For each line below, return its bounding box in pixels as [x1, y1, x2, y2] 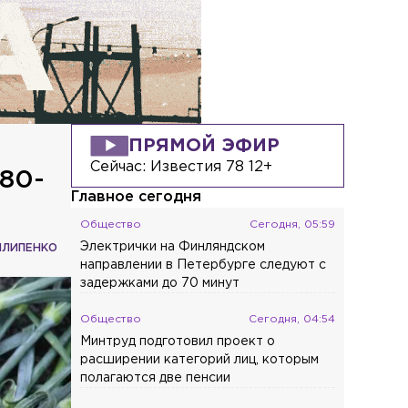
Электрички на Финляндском [80, 241, 266, 253]
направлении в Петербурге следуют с [80, 260, 327, 271]
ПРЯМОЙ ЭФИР [128, 138, 280, 155]
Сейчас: [90, 160, 151, 175]
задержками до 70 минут [80, 278, 240, 290]
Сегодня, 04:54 [249, 314, 336, 325]
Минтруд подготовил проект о [80, 336, 276, 348]
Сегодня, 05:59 [250, 219, 336, 230]
